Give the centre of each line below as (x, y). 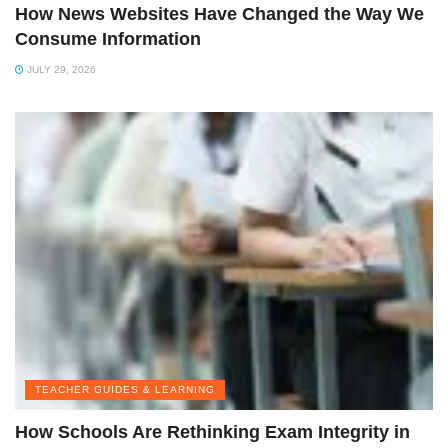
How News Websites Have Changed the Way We (219, 13)
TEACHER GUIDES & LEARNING (125, 390)
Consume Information (108, 38)
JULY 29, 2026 (60, 69)
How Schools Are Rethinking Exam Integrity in (212, 432)
